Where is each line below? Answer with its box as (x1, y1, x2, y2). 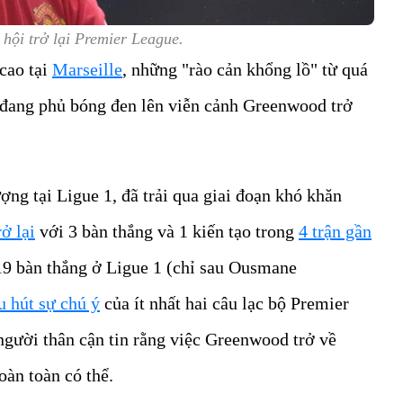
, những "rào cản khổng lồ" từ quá (122, 58, 368, 79)
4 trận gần (299, 220, 372, 241)
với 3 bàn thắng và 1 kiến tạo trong (35, 220, 299, 241)
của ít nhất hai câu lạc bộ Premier (100, 292, 349, 313)
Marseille (52, 58, 122, 79)
